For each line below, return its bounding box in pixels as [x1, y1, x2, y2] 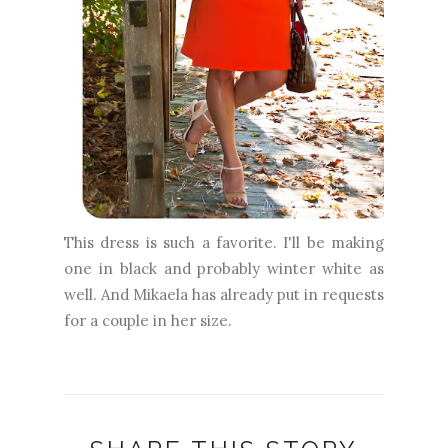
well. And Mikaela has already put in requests [64, 284, 384, 304]
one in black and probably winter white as [64, 258, 384, 278]
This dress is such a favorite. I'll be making [64, 232, 384, 252]
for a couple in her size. [64, 310, 232, 330]
